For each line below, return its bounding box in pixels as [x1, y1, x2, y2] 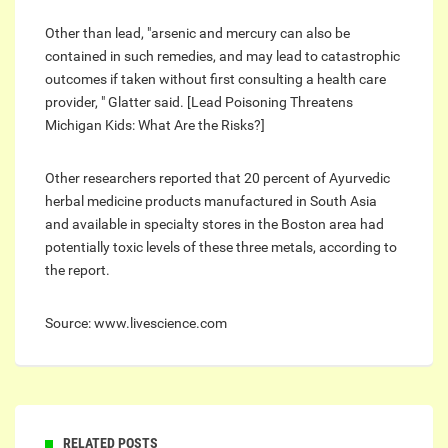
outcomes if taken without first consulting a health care [45, 71, 386, 88]
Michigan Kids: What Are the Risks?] [45, 117, 265, 134]
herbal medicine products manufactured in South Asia [45, 193, 377, 210]
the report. [45, 262, 110, 279]
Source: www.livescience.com [45, 315, 227, 332]
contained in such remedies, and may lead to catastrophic [45, 48, 400, 65]
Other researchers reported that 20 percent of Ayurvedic [45, 170, 390, 187]
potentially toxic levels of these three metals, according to [45, 239, 397, 256]
